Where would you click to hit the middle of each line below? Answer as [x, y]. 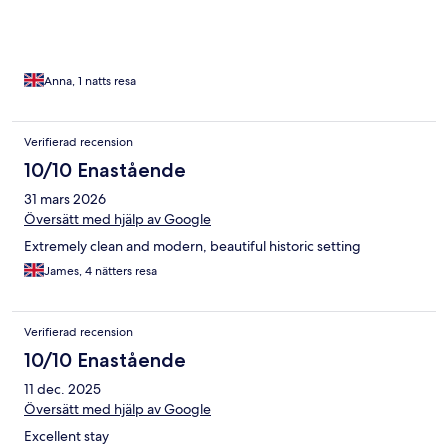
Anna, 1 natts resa [90, 80]
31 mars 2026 [65, 198]
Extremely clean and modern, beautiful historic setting [192, 245]
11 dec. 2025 [62, 388]
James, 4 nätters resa [100, 270]
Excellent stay [66, 435]
